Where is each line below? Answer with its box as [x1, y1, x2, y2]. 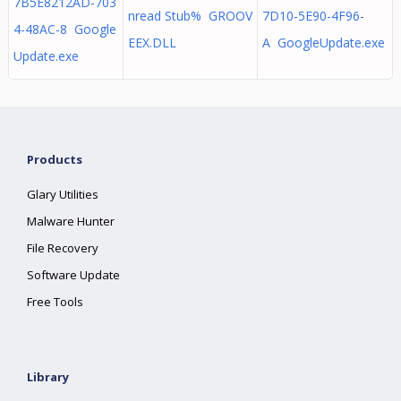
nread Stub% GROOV [127, 7, 252, 24]
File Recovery [27, 240, 99, 256]
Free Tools [27, 294, 84, 310]
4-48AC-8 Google [13, 21, 116, 38]
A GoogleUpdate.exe [261, 34, 385, 51]
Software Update [27, 267, 121, 283]
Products [27, 151, 83, 167]
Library [27, 369, 70, 385]
